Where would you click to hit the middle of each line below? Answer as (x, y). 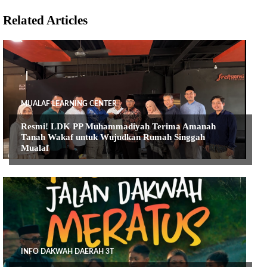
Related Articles (45, 20)
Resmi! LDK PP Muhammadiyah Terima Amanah (118, 126)
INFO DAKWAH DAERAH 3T (67, 251)
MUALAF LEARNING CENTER (69, 103)
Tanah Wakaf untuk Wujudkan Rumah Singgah (113, 137)
